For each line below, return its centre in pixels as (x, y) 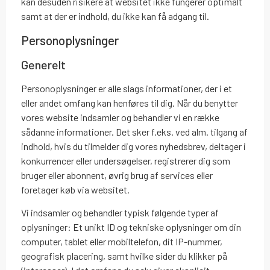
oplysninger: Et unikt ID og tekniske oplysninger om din (131, 227)
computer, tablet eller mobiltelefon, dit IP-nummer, (122, 241)
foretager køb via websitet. (75, 189)
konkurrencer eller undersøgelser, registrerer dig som (126, 160)
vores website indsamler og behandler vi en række (120, 117)
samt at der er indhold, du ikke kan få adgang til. (115, 16)
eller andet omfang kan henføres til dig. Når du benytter (130, 102)
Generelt (43, 64)
